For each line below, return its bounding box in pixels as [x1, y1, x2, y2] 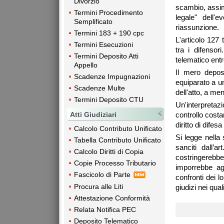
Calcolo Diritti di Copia [74, 147, 143, 155]
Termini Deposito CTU [74, 95, 143, 104]
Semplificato [74, 17, 112, 26]
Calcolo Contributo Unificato [74, 124, 162, 132]
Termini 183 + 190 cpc [74, 29, 144, 37]
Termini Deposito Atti [74, 52, 138, 60]
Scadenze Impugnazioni [74, 72, 150, 81]
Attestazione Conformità [74, 193, 150, 202]
